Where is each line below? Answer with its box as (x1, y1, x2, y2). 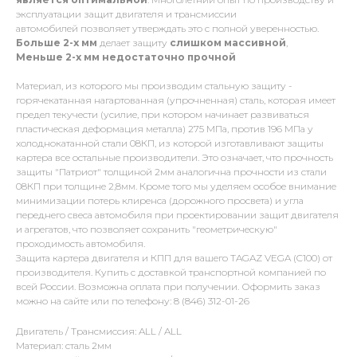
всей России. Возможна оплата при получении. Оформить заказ (16, 280, 320, 293)
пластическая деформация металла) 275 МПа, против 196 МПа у (16, 123, 313, 135)
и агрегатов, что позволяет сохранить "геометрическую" (16, 223, 277, 236)
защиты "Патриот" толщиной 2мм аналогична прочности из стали (16, 166, 327, 178)
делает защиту (100, 37, 170, 49)
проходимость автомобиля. (16, 237, 145, 250)
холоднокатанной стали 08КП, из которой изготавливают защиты (16, 137, 324, 150)
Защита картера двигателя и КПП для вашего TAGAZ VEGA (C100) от (16, 252, 332, 265)
